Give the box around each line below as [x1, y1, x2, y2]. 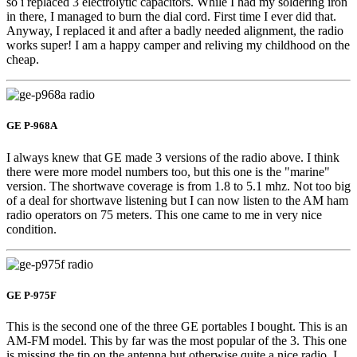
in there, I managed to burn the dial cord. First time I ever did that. [6, 10, 336, 24]
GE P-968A [6, 120, 57, 132]
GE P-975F [6, 288, 57, 301]
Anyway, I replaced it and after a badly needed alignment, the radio [6, 24, 343, 38]
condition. [6, 222, 57, 236]
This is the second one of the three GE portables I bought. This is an [6, 319, 347, 333]
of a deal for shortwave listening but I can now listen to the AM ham [6, 193, 348, 207]
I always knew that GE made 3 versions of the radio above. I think [6, 150, 339, 164]
